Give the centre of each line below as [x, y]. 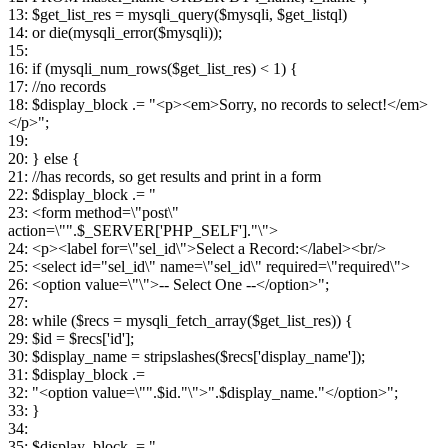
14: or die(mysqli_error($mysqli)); [115, 33]
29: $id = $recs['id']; [71, 339]
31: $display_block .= [76, 375]
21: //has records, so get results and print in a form [164, 177]
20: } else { [44, 159]
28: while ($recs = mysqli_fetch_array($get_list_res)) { [180, 321]
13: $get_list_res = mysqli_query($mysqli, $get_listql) [177, 15]
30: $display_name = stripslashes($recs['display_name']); [186, 357]
